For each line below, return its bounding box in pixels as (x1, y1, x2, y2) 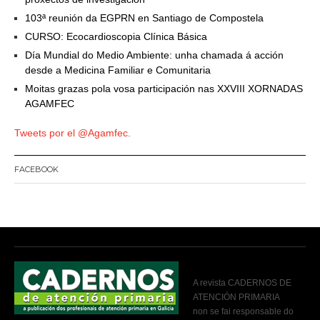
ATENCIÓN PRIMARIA (193, 292, 279, 303)
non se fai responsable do (193, 306, 294, 317)
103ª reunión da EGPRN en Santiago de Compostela (25, 12, 264, 24)
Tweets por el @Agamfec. (14, 127, 131, 139)
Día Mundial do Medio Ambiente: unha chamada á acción (25, 49, 284, 61)
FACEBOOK (14, 164, 59, 175)
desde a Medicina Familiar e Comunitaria (25, 64, 211, 76)
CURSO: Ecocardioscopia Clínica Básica (25, 31, 207, 43)
